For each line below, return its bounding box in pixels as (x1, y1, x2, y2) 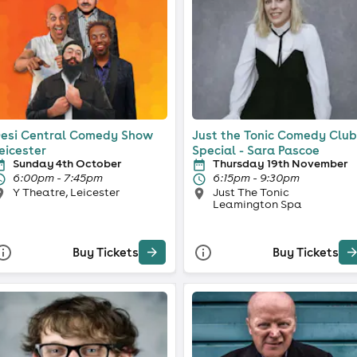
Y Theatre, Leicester (12, 184, 120, 199)
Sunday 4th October (12, 155, 121, 171)
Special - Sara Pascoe (192, 142, 320, 158)
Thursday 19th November (213, 155, 347, 171)
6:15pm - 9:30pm (213, 170, 300, 185)
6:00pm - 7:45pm (12, 170, 103, 185)
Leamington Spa (213, 196, 302, 211)
